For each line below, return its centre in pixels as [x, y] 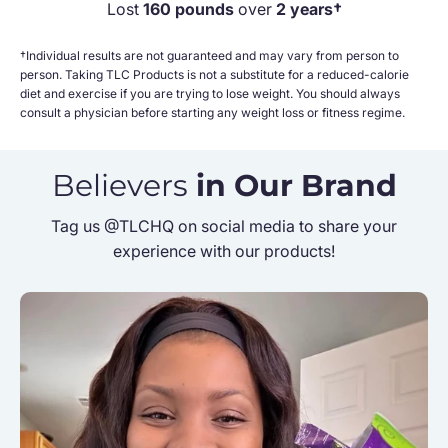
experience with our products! [224, 250]
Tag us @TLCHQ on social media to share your [224, 225]
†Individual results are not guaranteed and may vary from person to [209, 55]
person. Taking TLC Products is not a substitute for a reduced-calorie [214, 74]
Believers [123, 185]
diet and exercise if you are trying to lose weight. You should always [210, 93]
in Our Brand [296, 185]
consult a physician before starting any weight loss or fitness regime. [212, 112]
